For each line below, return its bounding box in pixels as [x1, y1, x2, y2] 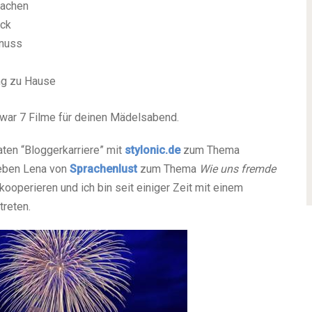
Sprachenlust [70, 162, 137, 176]
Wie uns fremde [199, 162, 276, 176]
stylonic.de [125, 143, 180, 157]
